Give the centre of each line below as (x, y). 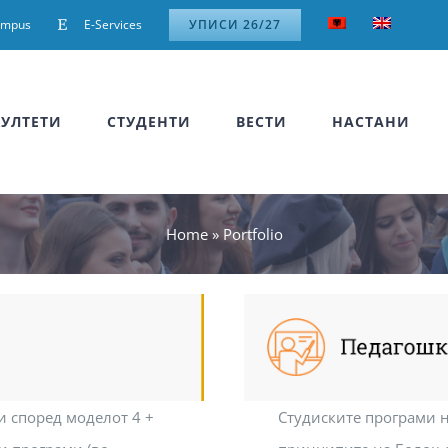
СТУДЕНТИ (149, 121)
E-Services (113, 24)
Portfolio (252, 234)
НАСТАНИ (371, 121)
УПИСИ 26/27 (235, 24)
